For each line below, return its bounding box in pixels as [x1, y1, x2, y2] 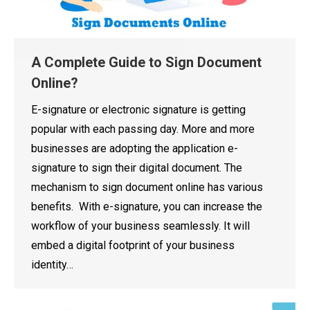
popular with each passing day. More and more [31, 122, 255, 136]
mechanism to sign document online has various [31, 180, 263, 194]
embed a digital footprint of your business [31, 238, 235, 252]
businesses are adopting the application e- [31, 141, 238, 155]
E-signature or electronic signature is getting [31, 102, 246, 116]
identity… [31, 257, 73, 271]
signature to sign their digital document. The [31, 161, 242, 174]
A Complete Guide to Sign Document [31, 53, 262, 71]
